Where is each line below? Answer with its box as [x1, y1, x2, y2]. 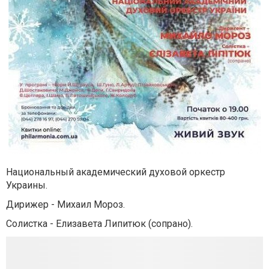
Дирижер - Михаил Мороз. [6, 199, 125, 210]
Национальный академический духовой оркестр [6, 166, 225, 178]
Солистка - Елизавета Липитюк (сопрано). [6, 218, 193, 229]
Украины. [6, 180, 47, 191]
